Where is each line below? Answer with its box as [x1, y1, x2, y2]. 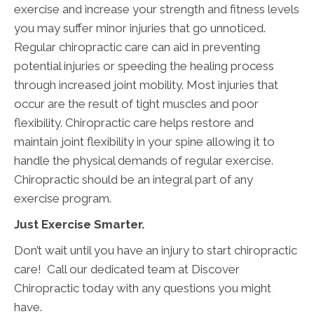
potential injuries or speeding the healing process [14, 59, 274, 74]
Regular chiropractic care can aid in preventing [14, 40, 260, 55]
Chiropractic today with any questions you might [14, 281, 271, 296]
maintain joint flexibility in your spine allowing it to [14, 135, 275, 149]
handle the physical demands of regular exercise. [14, 153, 273, 168]
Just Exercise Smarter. [14, 217, 144, 232]
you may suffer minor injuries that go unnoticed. [14, 21, 268, 36]
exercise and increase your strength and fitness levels [14, 2, 299, 17]
